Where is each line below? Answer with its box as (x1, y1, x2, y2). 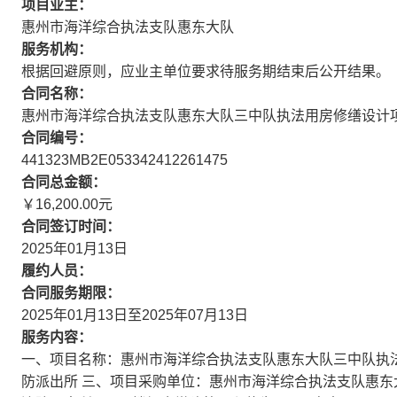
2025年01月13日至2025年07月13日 (21, 307, 248, 323)
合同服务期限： (21, 285, 121, 300)
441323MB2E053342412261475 (21, 152, 228, 167)
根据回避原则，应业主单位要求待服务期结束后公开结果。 (21, 64, 390, 79)
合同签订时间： (21, 219, 121, 234)
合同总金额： (21, 175, 106, 190)
